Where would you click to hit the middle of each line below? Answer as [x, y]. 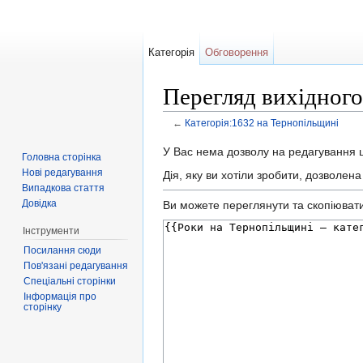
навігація [254, 136]
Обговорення [237, 52]
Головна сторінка [62, 157]
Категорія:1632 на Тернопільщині [261, 123]
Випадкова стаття [64, 188]
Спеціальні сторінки [69, 281]
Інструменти [51, 231]
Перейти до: [197, 136]
